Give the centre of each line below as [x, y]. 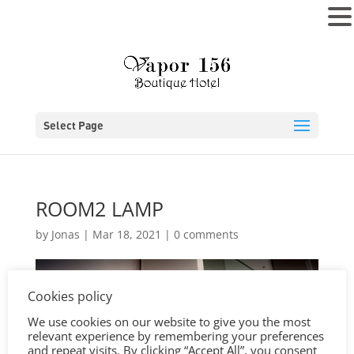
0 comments [206, 234]
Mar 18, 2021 [126, 234]
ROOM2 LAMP [99, 209]
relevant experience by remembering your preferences [176, 335]
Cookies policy [70, 296]
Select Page [73, 125]
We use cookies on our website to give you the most [169, 321]
